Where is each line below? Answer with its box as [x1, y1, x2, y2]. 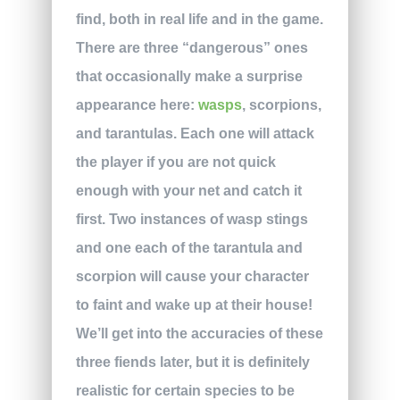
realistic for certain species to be [75, 382, 295, 398]
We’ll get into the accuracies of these [75, 325, 323, 341]
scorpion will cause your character [75, 268, 309, 284]
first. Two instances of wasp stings [75, 211, 308, 227]
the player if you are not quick [75, 154, 276, 170]
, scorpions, [241, 96, 321, 112]
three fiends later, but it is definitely [75, 354, 310, 370]
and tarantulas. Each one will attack [75, 125, 314, 141]
